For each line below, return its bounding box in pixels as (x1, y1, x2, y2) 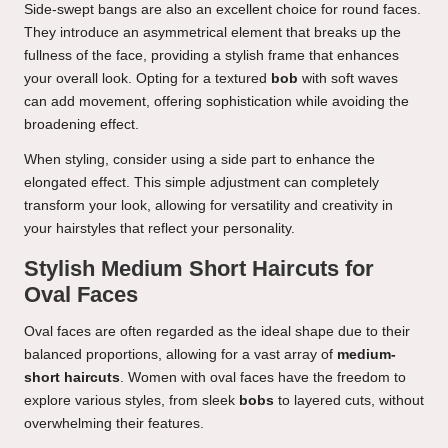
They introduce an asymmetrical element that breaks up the (24, 25, 401, 41)
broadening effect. (24, 117, 139, 133)
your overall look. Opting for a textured (24, 71, 271, 87)
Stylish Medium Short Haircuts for (24, 256, 374, 282)
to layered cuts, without (274, 393, 424, 409)
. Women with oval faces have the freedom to (120, 370, 406, 386)
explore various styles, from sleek (24, 393, 239, 409)
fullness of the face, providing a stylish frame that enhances (24, 48, 399, 64)
